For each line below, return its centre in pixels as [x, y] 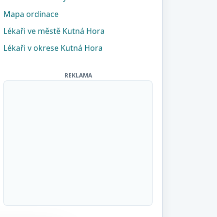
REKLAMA [78, 75]
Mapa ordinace [31, 14]
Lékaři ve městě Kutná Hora [54, 31]
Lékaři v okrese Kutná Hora [53, 48]
